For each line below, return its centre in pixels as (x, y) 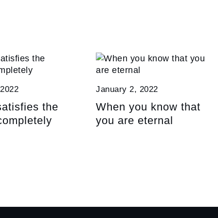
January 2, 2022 (127, 90)
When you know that (148, 107)
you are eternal (135, 121)
